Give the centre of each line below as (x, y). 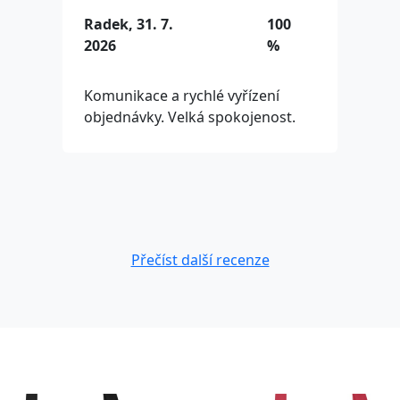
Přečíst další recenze (200, 260)
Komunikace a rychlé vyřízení (182, 96)
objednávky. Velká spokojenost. (190, 117)
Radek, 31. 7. (129, 25)
